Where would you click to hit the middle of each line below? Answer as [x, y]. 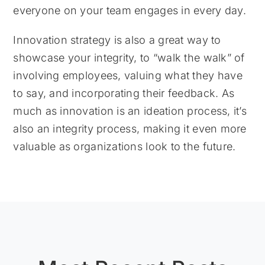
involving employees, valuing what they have [128, 76]
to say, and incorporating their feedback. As [124, 93]
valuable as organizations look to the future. [126, 147]
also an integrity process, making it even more [130, 129]
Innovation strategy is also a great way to [117, 40]
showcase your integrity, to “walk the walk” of [129, 58]
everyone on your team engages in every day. [130, 11]
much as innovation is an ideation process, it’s [130, 111]
